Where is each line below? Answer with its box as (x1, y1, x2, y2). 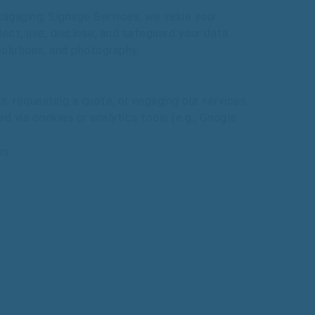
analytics (90, 111, 138, 124)
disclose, (50, 27, 101, 40)
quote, (81, 94, 115, 108)
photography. (71, 44, 139, 57)
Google (199, 111, 237, 124)
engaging (131, 94, 179, 108)
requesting (13, 94, 69, 108)
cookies (32, 111, 73, 124)
